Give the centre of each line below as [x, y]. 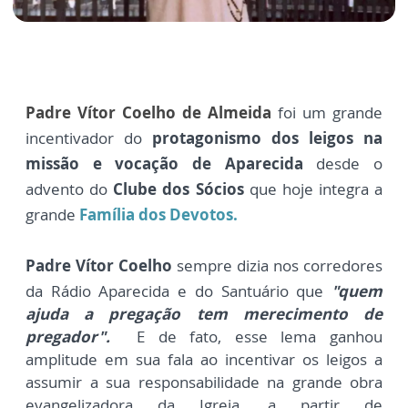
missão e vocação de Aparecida [164, 164]
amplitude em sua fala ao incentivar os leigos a [204, 360]
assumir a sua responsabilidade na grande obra [204, 382]
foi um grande [327, 113]
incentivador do [89, 138]
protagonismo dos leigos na [267, 138]
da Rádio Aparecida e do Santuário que [178, 291]
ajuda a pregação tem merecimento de [204, 314]
